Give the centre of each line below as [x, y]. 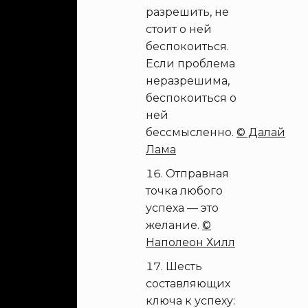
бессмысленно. [191, 132]
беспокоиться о [191, 98]
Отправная [197, 174]
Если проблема [190, 64]
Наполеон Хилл [190, 242]
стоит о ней [179, 29]
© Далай [261, 132]
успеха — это [182, 208]
